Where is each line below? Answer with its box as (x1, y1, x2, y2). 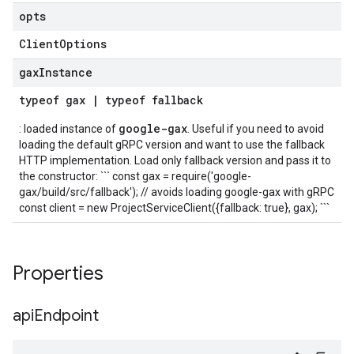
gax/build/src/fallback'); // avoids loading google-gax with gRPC (19, 186, 334, 198)
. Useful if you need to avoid (187, 122, 324, 135)
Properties (13, 262, 108, 285)
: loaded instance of (19, 122, 119, 135)
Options (59, 36, 107, 51)
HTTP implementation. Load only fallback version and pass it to (19, 154, 331, 167)
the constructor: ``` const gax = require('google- (19, 170, 251, 183)
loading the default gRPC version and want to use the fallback (19, 138, 325, 151)
